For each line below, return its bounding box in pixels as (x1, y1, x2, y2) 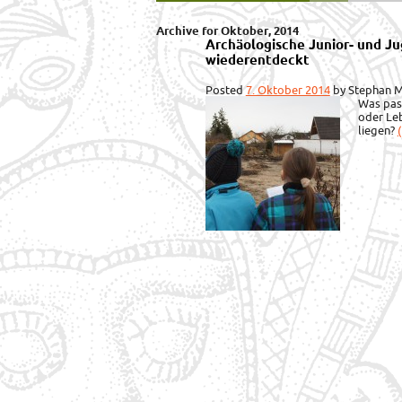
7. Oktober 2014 (245, 83, 330, 96)
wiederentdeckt (205, 52, 310, 67)
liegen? (357, 124, 398, 136)
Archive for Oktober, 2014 (156, 24, 299, 37)
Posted (205, 83, 246, 96)
